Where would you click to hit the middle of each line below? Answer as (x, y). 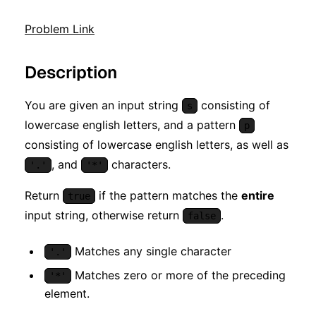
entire (258, 195)
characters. (139, 164)
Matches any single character (151, 251)
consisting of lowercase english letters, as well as (157, 144)
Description (71, 72)
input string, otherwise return (104, 215)
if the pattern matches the (168, 195)
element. (67, 293)
